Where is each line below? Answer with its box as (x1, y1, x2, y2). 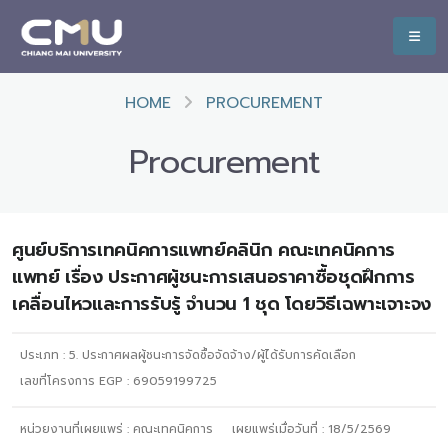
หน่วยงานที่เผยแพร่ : (20, 420, 133, 438)
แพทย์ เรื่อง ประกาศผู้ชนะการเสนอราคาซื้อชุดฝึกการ (12, 263, 415, 291)
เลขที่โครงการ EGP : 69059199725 (20, 372, 217, 390)
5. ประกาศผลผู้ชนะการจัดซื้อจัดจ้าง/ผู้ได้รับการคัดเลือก (69, 346, 356, 364)
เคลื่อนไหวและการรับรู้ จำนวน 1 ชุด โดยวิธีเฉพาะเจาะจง (12, 290, 431, 318)
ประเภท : (20, 346, 69, 364)
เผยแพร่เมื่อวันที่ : (232, 420, 329, 438)
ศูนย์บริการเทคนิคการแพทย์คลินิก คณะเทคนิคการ (12, 236, 395, 264)
